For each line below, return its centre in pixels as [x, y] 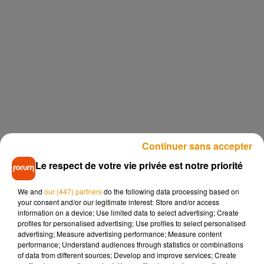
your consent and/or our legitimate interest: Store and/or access [118, 202]
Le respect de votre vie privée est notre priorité [139, 165]
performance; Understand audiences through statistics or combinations [131, 244]
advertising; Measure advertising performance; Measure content [120, 234]
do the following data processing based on [171, 191]
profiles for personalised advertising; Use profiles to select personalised [132, 223]
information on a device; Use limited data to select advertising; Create [128, 212]
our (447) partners [73, 191]
